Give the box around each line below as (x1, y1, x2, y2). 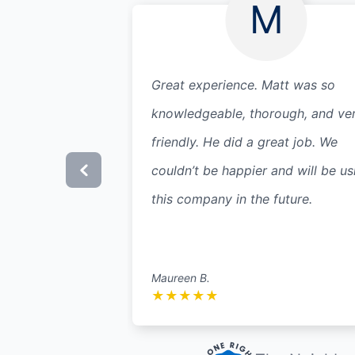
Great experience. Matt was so (151, 76, 335, 93)
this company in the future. (151, 190, 312, 207)
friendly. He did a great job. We (151, 133, 338, 150)
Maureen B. (151, 270, 210, 284)
